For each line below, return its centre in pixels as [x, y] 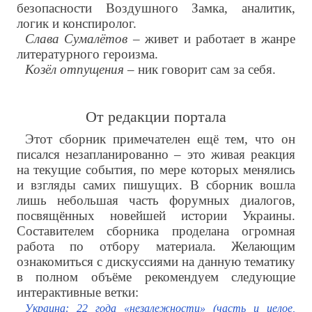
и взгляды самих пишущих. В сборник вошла [156, 185]
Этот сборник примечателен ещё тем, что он [160, 139]
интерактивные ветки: [77, 292]
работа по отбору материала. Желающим [156, 247]
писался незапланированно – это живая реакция [156, 155]
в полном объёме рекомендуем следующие [156, 277]
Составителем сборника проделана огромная [156, 231]
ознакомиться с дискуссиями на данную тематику [156, 262]
